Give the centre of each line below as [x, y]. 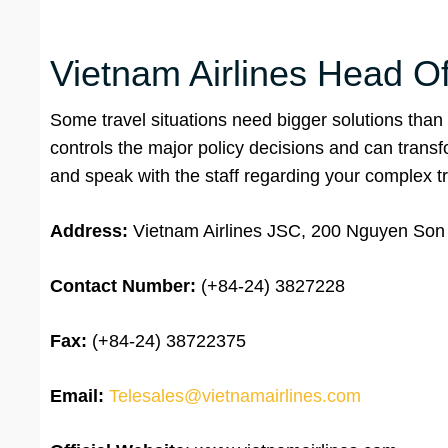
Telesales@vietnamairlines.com [235, 396]
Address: [91, 231]
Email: [77, 396]
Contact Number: [123, 286]
